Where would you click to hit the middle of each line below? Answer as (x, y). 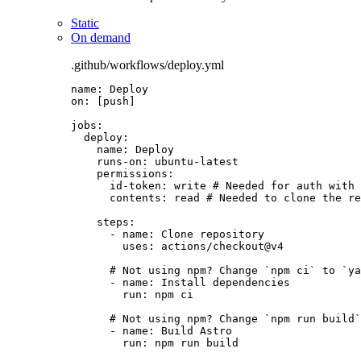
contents (135, 198)
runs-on (119, 162)
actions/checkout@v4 (222, 247)
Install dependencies (226, 283)
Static (85, 23)
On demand (101, 38)
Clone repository (213, 234)
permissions (132, 174)
